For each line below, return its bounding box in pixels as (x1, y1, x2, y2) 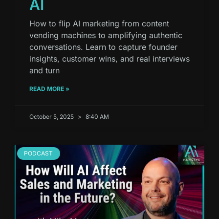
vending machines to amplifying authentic (29, 30, 182, 40)
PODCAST (24, 150, 53, 157)
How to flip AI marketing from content (29, 18, 169, 28)
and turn (29, 65, 60, 75)
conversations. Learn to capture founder (29, 42, 177, 52)
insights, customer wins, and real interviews (29, 53, 190, 64)
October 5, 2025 (29, 112, 75, 120)
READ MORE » (29, 85, 69, 92)
